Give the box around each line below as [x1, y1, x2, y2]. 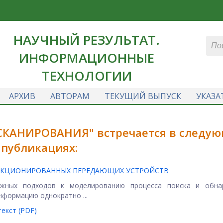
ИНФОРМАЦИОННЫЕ [19, 49, 154, 67]
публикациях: [1, 140, 78, 155]
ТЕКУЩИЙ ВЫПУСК [104, 91, 181, 102]
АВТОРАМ [50, 91, 90, 102]
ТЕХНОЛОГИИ [41, 67, 132, 85]
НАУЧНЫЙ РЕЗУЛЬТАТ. [13, 31, 160, 49]
